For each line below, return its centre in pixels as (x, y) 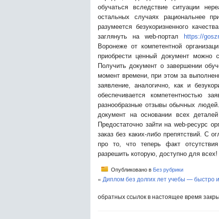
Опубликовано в (131, 169)
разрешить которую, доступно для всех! (158, 153)
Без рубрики (168, 169)
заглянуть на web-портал (141, 36)
